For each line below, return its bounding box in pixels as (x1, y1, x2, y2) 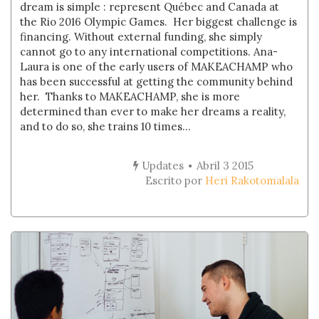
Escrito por (145, 174, 205, 187)
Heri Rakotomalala (204, 174, 299, 187)
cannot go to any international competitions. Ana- (20, 45, 278, 58)
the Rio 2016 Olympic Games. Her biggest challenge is (20, 15, 298, 28)
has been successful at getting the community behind (20, 75, 293, 88)
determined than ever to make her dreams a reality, (20, 105, 286, 118)
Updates (138, 159, 184, 172)
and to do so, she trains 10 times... (20, 120, 192, 133)
